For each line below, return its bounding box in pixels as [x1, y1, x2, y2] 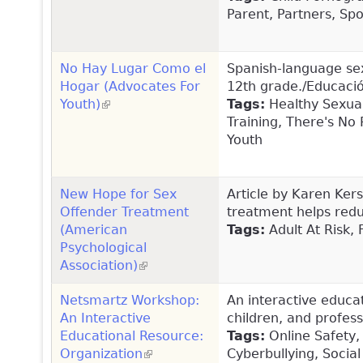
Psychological [60, 239, 147, 255]
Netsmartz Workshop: [60, 292, 199, 308]
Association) [60, 257, 138, 273]
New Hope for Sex [60, 186, 177, 202]
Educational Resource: [60, 327, 203, 344]
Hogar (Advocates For [60, 78, 200, 94]
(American [60, 221, 127, 237]
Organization [60, 345, 143, 361]
